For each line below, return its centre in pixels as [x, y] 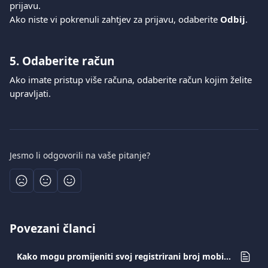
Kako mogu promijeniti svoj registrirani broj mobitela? [227, 256]
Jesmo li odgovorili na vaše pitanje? [80, 155]
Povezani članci [53, 229]
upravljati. [30, 93]
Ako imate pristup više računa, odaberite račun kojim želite [132, 80]
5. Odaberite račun [62, 61]
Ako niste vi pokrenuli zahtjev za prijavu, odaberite [115, 19]
